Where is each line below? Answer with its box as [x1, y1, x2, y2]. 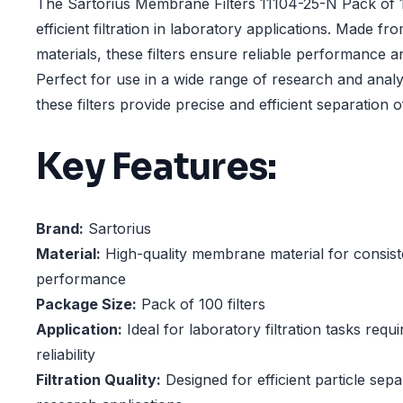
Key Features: [36, 143, 277, 190]
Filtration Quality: [36, 371, 161, 390]
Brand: [36, 219, 84, 238]
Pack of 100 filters [137, 295, 265, 314]
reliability [36, 345, 95, 364]
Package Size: [36, 295, 137, 314]
